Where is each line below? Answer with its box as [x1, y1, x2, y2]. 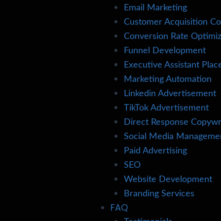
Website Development [124, 175, 213, 184]
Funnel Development [124, 46, 206, 55]
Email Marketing [124, 3, 187, 12]
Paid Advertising [124, 147, 187, 155]
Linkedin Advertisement [124, 89, 217, 98]
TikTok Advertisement [124, 104, 209, 112]
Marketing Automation [124, 75, 212, 84]
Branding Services [124, 189, 195, 198]
